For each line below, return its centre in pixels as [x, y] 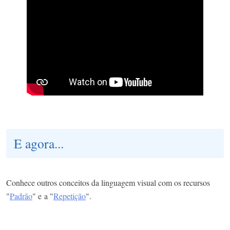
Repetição [70, 196]
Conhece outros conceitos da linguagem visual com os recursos [108, 182]
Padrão [21, 196]
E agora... [39, 143]
